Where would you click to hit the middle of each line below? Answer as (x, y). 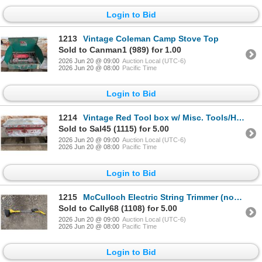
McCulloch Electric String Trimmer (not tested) (158, 197)
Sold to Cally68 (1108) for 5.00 (118, 208)
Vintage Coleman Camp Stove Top (151, 39)
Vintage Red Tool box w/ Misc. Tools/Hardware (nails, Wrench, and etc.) (160, 118)
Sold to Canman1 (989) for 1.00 (120, 50)
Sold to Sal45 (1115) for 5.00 (114, 129)
